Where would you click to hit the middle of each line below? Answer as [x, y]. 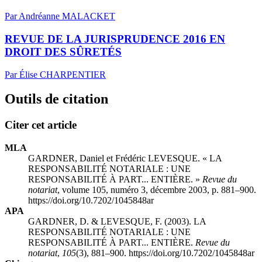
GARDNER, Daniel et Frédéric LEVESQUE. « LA [125, 158]
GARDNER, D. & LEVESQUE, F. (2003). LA [117, 222]
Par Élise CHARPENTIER [55, 74]
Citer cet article [41, 125]
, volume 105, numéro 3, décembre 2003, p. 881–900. [157, 190]
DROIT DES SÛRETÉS [63, 51]
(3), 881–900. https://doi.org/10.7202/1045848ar [165, 253]
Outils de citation [56, 99]
